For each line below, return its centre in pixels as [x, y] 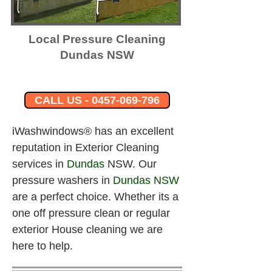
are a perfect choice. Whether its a [97, 197]
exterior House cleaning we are [89, 229]
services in [39, 164]
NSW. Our [132, 164]
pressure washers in [61, 180]
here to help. [42, 246]
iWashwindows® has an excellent [94, 131]
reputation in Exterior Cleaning [87, 148]
